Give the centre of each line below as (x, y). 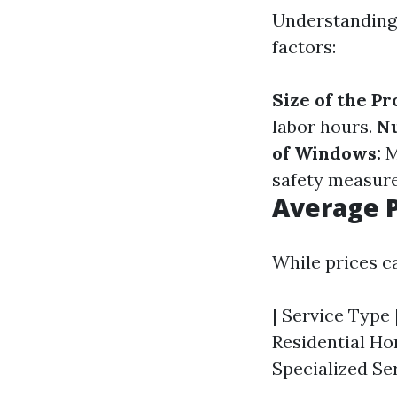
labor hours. (324, 126)
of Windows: (327, 153)
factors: (304, 47)
